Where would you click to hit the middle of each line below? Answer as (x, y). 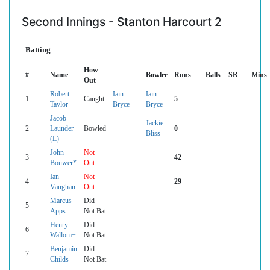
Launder (62, 129)
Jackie (155, 123)
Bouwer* (63, 163)
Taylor (59, 105)
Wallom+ (63, 235)
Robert (60, 94)
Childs (59, 259)
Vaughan (63, 187)
